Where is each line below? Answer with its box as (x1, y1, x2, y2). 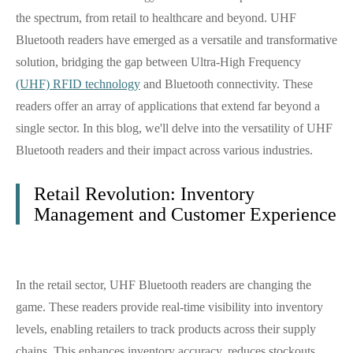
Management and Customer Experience (34, 204, 336, 225)
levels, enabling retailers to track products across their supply (16, 322, 316, 336)
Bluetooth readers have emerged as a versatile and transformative (16, 33, 337, 46)
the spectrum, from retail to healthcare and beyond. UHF (16, 11, 296, 24)
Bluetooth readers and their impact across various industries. (16, 143, 313, 157)
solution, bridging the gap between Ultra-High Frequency (16, 55, 301, 69)
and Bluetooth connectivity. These (140, 77, 313, 91)
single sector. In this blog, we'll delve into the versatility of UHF (16, 121, 333, 135)
